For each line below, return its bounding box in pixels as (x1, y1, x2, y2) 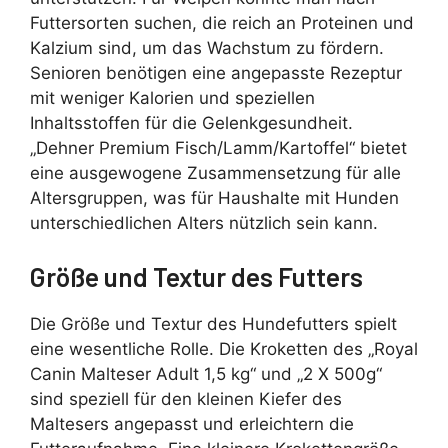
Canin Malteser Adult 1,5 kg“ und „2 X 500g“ (30, 364, 382, 385)
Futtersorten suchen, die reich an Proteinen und (30, 12, 414, 33)
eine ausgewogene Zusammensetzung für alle (30, 162, 401, 183)
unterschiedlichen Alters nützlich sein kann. (30, 212, 378, 233)
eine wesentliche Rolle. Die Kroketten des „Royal (30, 339, 418, 360)
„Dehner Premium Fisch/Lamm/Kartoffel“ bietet (30, 137, 407, 158)
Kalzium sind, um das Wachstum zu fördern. (30, 37, 384, 58)
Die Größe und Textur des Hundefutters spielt (30, 314, 397, 335)
